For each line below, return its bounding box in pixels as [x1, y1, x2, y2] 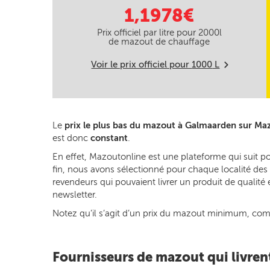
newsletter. [52, 189, 97, 200]
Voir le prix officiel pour [91, 59, 192, 70]
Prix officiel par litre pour [96, 27, 198, 38]
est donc [52, 133, 90, 143]
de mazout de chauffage [108, 36, 210, 47]
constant [90, 133, 128, 143]
